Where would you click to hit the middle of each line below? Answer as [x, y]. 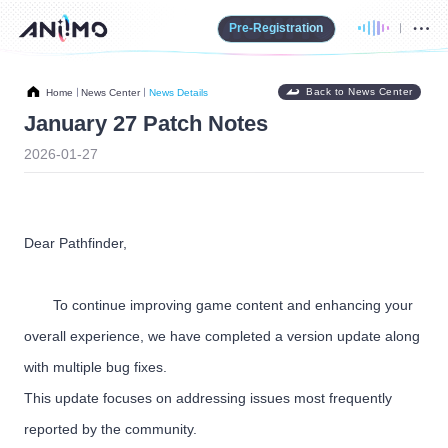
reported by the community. [110, 429]
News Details [178, 92]
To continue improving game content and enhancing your [232, 305]
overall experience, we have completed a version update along [221, 336]
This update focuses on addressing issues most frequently [207, 398]
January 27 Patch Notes [145, 124]
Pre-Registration [275, 28]
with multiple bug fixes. [95, 367]
